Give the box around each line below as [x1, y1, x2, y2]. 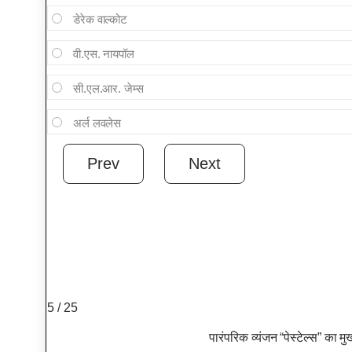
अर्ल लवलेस [72, 116, 122, 130]
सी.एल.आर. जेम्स [72, 82, 144, 96]
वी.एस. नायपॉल [72, 47, 134, 61]
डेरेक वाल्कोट [72, 13, 128, 27]
